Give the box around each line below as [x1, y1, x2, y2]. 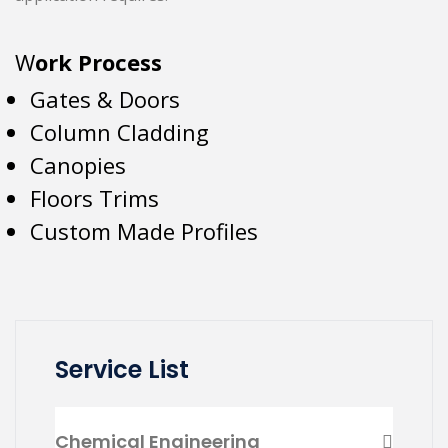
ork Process [35, 46, 162, 77]
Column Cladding [30, 116, 209, 147]
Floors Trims [30, 182, 159, 213]
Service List [55, 352, 189, 386]
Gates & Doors [30, 83, 180, 114]
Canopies [30, 149, 126, 180]
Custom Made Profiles [30, 215, 258, 246]
